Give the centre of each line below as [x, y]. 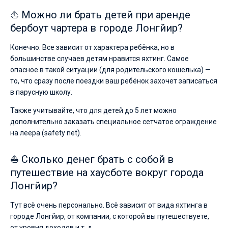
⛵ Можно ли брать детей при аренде [100, 15]
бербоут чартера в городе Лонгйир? [96, 28]
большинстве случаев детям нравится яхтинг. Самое [99, 59]
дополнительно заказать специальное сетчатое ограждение [113, 122]
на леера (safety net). [46, 133]
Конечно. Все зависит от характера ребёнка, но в [92, 47]
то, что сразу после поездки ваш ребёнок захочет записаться [114, 81]
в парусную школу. [41, 92]
